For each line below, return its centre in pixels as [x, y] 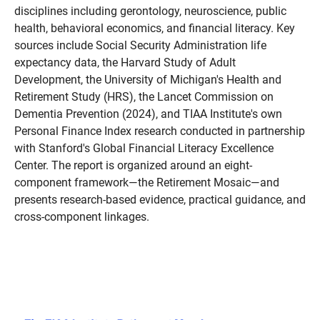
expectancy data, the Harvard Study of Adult [125, 62]
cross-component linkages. [82, 217]
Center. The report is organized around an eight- [133, 165]
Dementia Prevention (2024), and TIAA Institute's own [148, 114]
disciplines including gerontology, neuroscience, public [150, 11]
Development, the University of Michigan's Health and [148, 80]
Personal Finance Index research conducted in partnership [160, 131]
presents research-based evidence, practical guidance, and [160, 200]
